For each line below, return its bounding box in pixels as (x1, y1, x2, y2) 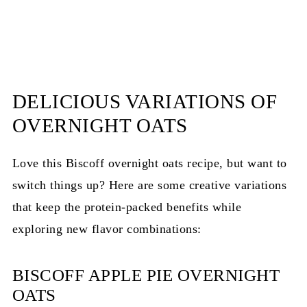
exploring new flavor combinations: (12, 222, 201, 236)
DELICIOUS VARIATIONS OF (12, 90, 278, 113)
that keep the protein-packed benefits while (12, 200, 242, 214)
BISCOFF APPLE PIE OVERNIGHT (12, 266, 280, 285)
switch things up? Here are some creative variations (12, 178, 287, 193)
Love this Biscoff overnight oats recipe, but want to (12, 156, 287, 171)
